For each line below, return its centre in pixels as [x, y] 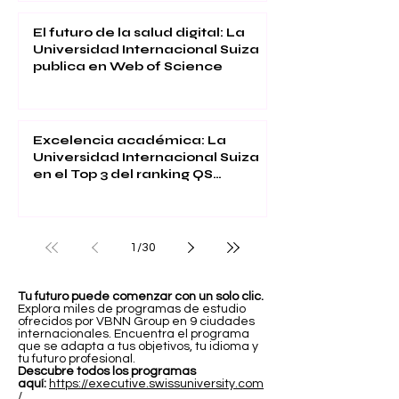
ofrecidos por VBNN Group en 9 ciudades [136, 322]
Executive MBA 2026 [106, 191]
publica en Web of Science [128, 67]
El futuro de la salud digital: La [139, 33]
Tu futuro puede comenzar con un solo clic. [141, 297]
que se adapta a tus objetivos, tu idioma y [138, 347]
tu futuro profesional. [77, 359]
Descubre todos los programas [107, 372]
